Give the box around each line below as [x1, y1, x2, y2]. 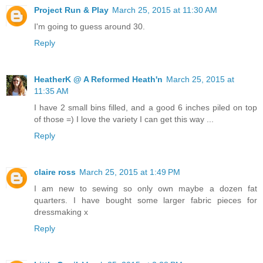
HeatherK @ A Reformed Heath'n [34, 74, 163, 84]
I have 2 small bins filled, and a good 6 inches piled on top [34, 102, 257, 112]
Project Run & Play [34, 5, 109, 15]
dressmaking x [34, 207, 88, 217]
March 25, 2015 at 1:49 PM [79, 167, 180, 177]
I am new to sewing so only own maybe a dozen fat [34, 183, 257, 193]
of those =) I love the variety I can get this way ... [34, 114, 214, 124]
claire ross [34, 167, 76, 177]
